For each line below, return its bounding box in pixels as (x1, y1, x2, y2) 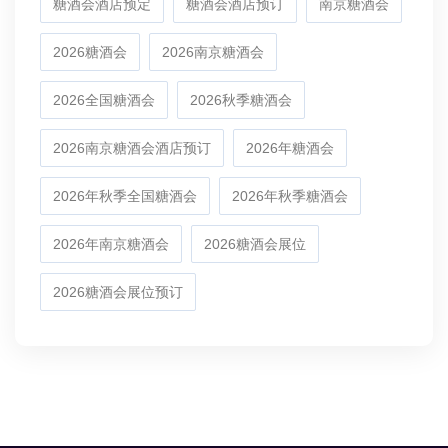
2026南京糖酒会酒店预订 (53, 139, 211, 156)
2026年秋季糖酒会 (232, 187, 348, 204)
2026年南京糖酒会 (53, 235, 169, 252)
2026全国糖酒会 (53, 91, 155, 108)
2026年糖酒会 (246, 139, 334, 156)
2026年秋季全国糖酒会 (53, 187, 197, 204)
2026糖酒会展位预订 (53, 283, 183, 300)
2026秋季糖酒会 (190, 91, 292, 108)
